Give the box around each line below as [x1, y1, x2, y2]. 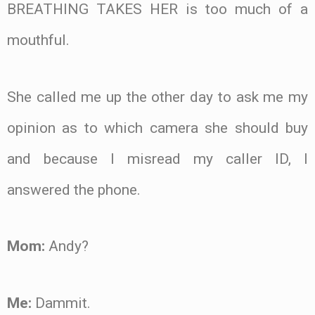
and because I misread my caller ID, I [7, 150, 308, 167]
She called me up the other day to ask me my [7, 88, 308, 105]
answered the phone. [7, 181, 141, 198]
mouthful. [7, 31, 70, 49]
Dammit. [32, 295, 91, 312]
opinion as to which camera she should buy [7, 119, 308, 136]
